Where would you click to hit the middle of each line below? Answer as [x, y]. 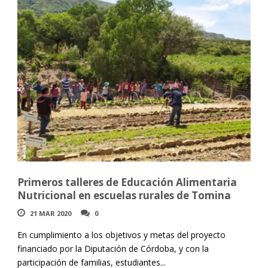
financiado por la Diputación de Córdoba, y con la [113, 248]
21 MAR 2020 [51, 213]
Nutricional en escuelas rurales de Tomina [124, 195]
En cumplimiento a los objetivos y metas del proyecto [121, 234]
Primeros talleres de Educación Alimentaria [127, 182]
